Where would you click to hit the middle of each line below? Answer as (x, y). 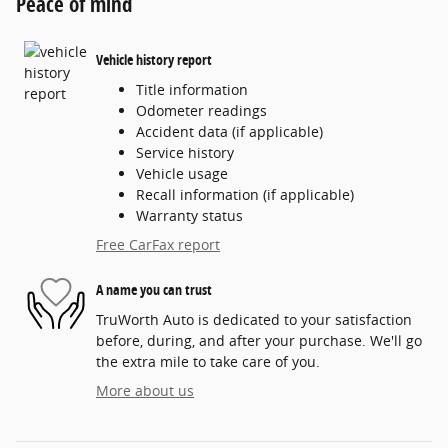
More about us (145, 390)
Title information (192, 89)
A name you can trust (154, 290)
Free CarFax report (158, 244)
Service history (185, 152)
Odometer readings (201, 110)
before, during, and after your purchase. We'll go (259, 340)
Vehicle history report (154, 60)
